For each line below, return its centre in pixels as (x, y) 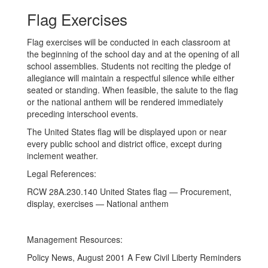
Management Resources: (77, 239)
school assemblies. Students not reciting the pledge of (129, 66)
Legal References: (63, 173)
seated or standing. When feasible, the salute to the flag (133, 90)
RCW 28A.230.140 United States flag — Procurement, (129, 191)
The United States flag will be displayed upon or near (127, 132)
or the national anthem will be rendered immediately (125, 102)
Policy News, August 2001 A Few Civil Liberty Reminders (134, 257)
